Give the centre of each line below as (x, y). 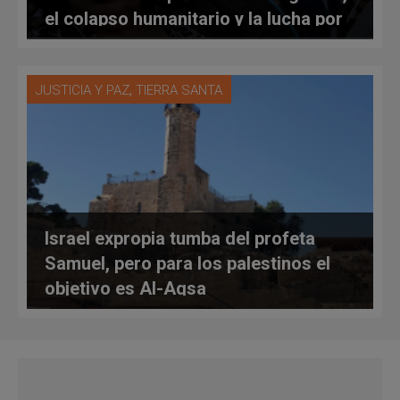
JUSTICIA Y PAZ (83, 90)
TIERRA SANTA (179, 90)
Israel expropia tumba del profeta (180, 238)
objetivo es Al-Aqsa (125, 288)
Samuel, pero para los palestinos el (187, 263)
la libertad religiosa (123, 43)
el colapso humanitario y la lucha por (194, 18)
